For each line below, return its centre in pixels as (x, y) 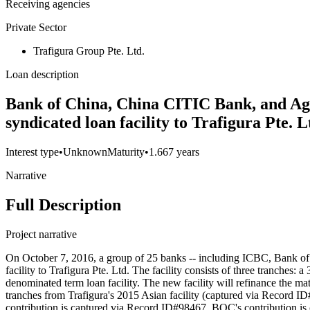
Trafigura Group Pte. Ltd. (89, 51)
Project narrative (41, 235)
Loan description (42, 75)
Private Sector (36, 28)
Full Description (63, 205)
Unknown (85, 152)
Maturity (126, 152)
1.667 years (174, 152)
